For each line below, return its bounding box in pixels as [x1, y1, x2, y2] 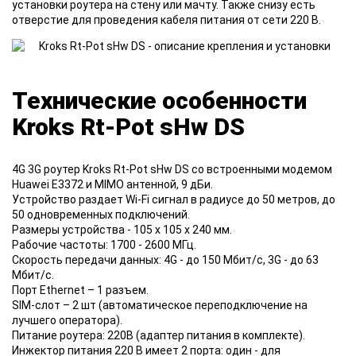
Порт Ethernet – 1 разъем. [12, 284, 149, 297]
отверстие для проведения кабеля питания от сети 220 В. [12, 14, 321, 27]
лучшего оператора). [12, 314, 122, 327]
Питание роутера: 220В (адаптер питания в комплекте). [12, 329, 305, 342]
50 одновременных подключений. [12, 208, 190, 222]
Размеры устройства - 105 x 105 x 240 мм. [12, 223, 232, 237]
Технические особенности [12, 87, 307, 115]
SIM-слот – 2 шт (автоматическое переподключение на [12, 299, 308, 312]
